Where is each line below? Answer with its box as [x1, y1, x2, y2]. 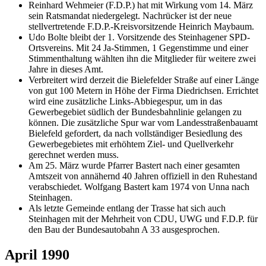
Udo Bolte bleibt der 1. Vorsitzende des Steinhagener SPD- [28, 32, 250, 43]
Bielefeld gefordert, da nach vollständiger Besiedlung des [28, 128, 242, 139]
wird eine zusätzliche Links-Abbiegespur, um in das [28, 96, 222, 107]
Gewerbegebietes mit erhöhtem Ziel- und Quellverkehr [28, 139, 233, 150]
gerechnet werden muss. [28, 150, 119, 160]
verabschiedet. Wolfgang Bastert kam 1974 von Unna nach [28, 182, 249, 192]
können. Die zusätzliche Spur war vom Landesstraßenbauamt [28, 118, 258, 128]
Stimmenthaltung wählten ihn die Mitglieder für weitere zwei [28, 53, 256, 64]
